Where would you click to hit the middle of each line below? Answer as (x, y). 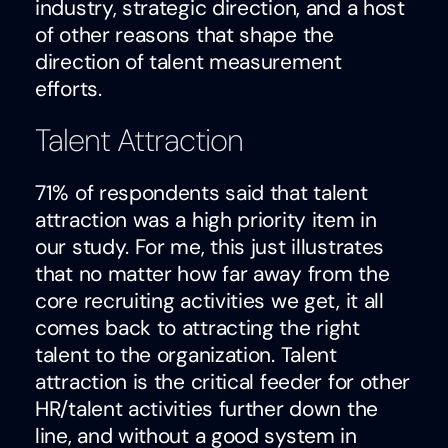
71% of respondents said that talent (201, 192)
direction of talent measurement (188, 62)
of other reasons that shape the (184, 35)
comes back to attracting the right (197, 327)
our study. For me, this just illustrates (210, 246)
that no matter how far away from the (212, 273)
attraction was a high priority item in (206, 219)
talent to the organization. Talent (186, 354)
